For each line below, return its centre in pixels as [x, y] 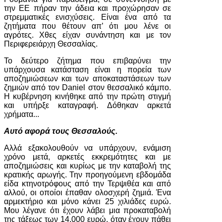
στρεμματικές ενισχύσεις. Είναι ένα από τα [87, 17]
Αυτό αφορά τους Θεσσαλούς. [61, 131]
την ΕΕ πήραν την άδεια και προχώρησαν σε [87, 8]
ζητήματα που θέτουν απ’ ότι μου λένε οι [87, 26]
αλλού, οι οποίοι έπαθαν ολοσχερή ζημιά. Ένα [87, 193]
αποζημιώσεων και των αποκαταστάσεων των [87, 79]
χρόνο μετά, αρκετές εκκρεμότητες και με [87, 157]
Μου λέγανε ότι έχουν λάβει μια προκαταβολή [87, 210]
